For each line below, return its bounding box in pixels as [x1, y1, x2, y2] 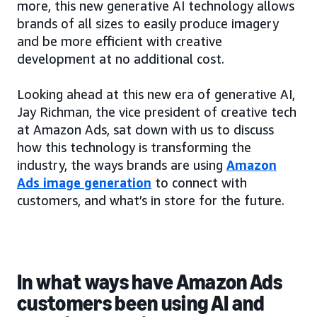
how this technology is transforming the [17, 139, 251, 156]
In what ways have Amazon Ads [17, 270, 282, 296]
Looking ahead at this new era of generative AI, [17, 86, 295, 103]
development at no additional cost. [17, 51, 224, 67]
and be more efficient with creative [17, 33, 222, 50]
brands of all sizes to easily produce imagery [17, 16, 279, 32]
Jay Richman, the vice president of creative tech [17, 104, 296, 120]
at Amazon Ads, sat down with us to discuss [17, 122, 274, 138]
